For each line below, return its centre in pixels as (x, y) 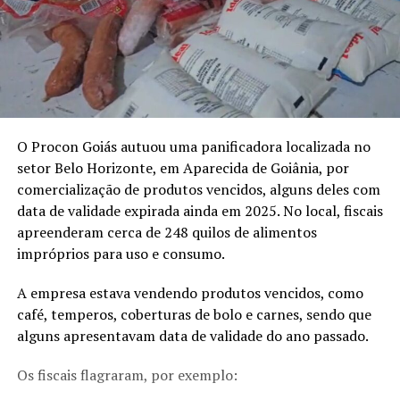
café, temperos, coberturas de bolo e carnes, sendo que (194, 314)
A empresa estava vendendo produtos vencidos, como (190, 292)
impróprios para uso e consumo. (121, 253)
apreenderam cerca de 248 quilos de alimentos (167, 232)
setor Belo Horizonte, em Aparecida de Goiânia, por (183, 167)
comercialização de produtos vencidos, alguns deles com (198, 189)
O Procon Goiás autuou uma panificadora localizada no (193, 146)
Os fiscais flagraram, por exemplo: (127, 375)
